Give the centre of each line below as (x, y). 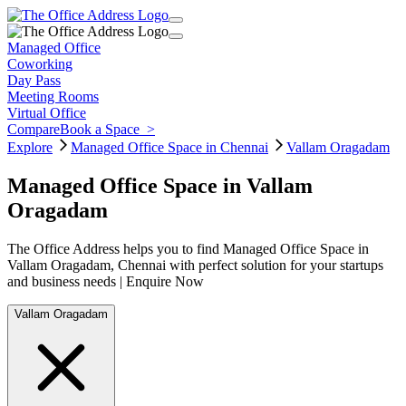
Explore (30, 147)
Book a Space (103, 129)
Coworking (40, 64)
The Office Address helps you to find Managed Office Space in (188, 248)
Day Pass (34, 80)
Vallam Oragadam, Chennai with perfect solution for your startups (195, 265)
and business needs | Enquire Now (106, 281)
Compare (34, 129)
